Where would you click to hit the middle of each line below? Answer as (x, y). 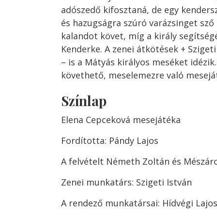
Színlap (84, 101)
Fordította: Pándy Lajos (110, 140)
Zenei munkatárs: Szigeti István (126, 182)
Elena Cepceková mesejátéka (121, 120)
